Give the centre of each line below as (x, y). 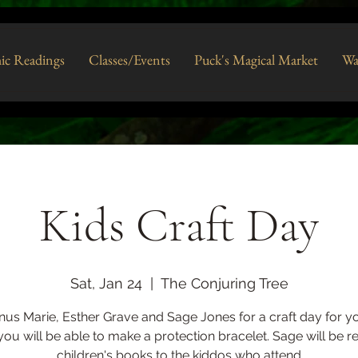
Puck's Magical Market (256, 60)
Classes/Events (129, 60)
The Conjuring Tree (224, 283)
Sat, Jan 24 (106, 283)
